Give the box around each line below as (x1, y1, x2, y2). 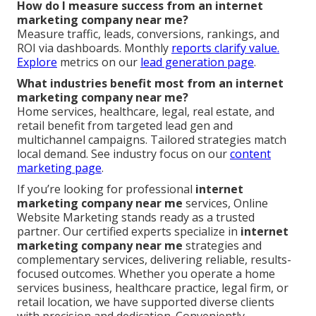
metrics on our (57, 54, 140, 70)
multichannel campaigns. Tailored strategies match (17, 131, 286, 147)
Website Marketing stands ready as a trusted (17, 209, 255, 225)
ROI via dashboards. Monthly (17, 39, 171, 56)
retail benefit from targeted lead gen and (17, 117, 233, 133)
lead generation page (140, 54, 254, 70)
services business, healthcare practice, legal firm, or (17, 279, 288, 296)
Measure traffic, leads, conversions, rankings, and (17, 25, 279, 42)
